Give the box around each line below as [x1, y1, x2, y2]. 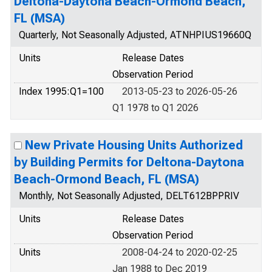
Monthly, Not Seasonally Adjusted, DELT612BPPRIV [19, 190, 239, 202]
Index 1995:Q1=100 [19, 86, 104, 97]
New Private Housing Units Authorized [25, 138, 243, 152]
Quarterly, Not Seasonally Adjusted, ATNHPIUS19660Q [19, 29, 251, 41]
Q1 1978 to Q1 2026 [112, 102, 199, 114]
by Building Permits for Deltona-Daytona [14, 155, 244, 169]
